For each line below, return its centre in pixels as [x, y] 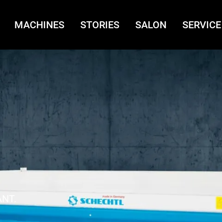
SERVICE [202, 25]
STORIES [100, 25]
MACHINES [39, 25]
